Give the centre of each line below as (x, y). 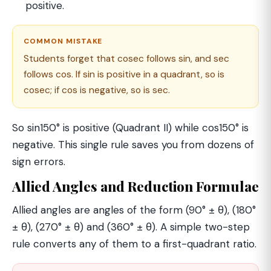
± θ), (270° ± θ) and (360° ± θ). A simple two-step (131, 227)
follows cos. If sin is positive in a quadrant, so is (124, 75)
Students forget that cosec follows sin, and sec (126, 59)
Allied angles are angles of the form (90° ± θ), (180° (134, 210)
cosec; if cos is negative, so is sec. (97, 90)
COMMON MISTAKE (63, 41)
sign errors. (39, 162)
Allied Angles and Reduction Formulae (135, 187)
